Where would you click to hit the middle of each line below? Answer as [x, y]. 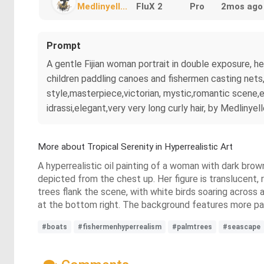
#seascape [242, 227]
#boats [55, 227]
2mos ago [242, 7]
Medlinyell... [102, 7]
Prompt [64, 46]
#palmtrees [192, 227]
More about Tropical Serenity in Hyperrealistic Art [135, 147]
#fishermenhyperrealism [120, 227]
